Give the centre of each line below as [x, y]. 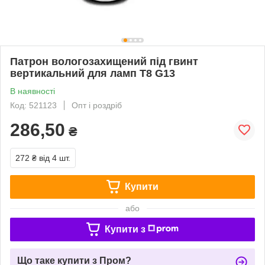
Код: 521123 [33, 105]
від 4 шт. [55, 158]
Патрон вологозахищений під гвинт [104, 61]
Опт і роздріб [97, 105]
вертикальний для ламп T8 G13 [93, 73]
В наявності [33, 91]
